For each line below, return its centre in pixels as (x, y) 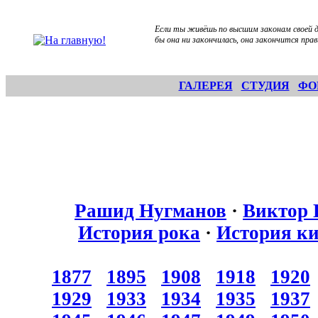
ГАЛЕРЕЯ (205, 86)
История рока (139, 233)
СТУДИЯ (265, 86)
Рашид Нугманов (150, 211)
